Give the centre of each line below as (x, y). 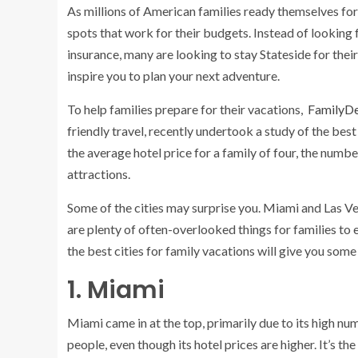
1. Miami (116, 290)
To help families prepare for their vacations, (186, 109)
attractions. (100, 174)
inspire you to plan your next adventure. (173, 76)
